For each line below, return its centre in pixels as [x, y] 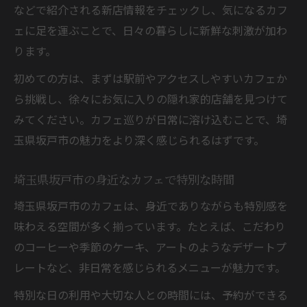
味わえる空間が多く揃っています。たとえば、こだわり [150, 226]
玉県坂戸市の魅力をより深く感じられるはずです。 [139, 139]
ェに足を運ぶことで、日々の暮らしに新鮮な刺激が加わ [150, 30]
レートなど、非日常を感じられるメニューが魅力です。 [150, 267]
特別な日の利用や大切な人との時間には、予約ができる [151, 294]
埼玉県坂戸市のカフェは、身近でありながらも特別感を [151, 205]
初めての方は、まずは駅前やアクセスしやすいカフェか [150, 78]
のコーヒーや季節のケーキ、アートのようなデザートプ [150, 246]
